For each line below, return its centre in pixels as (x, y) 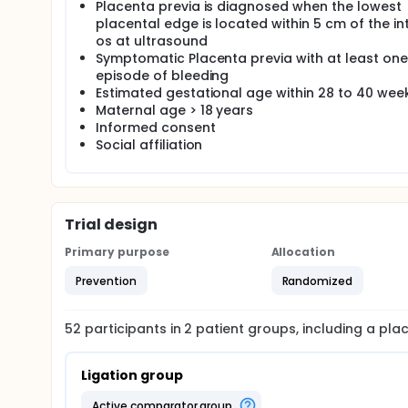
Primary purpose (117, 252)
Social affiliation (149, 145)
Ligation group (132, 375)
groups (270, 329)
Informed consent (156, 127)
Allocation (303, 252)
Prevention (106, 280)
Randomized (317, 280)
